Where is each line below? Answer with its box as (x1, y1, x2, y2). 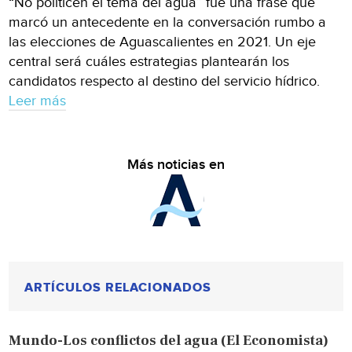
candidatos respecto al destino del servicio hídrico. (9, 72, 321, 90)
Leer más (9, 92, 67, 109)
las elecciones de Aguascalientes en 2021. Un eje (9, 33, 317, 50)
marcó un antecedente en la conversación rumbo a (9, 13, 327, 31)
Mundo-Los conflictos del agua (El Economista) (9, 331, 329, 350)
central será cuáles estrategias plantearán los (9, 53, 290, 70)
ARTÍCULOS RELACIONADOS (24, 279, 212, 295)
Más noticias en (127, 156, 225, 173)
